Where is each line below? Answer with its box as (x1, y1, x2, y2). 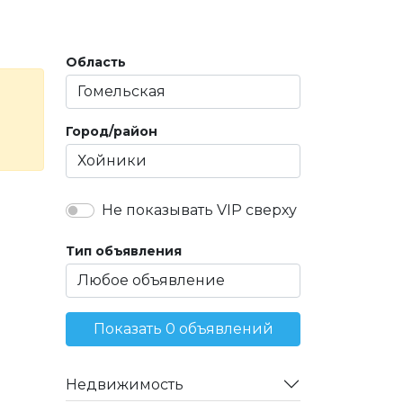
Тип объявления (66, 243, 182, 260)
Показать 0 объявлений (93, 320, 273, 338)
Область (66, 54, 126, 71)
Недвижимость (66, 375, 184, 393)
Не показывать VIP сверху (102, 201, 297, 219)
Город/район (66, 123, 157, 140)
